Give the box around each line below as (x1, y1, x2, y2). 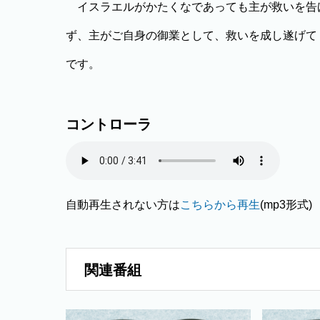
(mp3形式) (260, 199, 312, 211)
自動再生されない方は (66, 199, 180, 211)
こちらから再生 (180, 199, 260, 211)
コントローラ (66, 116, 151, 132)
